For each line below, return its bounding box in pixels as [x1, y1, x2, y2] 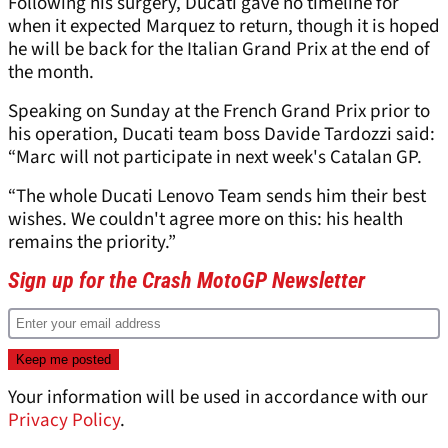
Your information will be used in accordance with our [8, 384, 428, 412]
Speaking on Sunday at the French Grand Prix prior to [8, 98, 430, 126]
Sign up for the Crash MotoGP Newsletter [8, 268, 365, 294]
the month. [8, 59, 94, 87]
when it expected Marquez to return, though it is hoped [8, 13, 440, 41]
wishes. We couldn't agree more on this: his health [8, 206, 403, 234]
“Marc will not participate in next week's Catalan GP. [8, 144, 422, 172]
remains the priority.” [8, 229, 176, 257]
